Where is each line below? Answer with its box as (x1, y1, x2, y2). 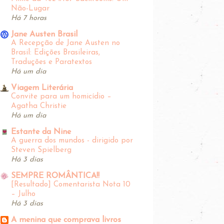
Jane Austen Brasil (11, 30, 77, 38)
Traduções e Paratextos (11, 58, 92, 66)
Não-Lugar (11, 4, 49, 12)
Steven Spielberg (11, 146, 71, 154)
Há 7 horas (11, 14, 46, 22)
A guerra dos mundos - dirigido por (11, 136, 133, 144)
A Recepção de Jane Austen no (11, 39, 120, 47)
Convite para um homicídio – (11, 92, 111, 100)
